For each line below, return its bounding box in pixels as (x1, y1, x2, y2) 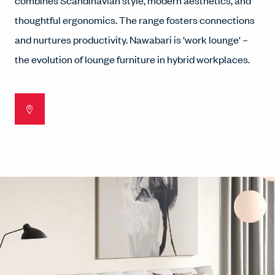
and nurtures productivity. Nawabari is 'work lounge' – (15, 33, 248, 46)
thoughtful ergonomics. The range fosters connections (15, 13, 255, 26)
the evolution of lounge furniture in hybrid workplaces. (15, 52, 250, 66)
